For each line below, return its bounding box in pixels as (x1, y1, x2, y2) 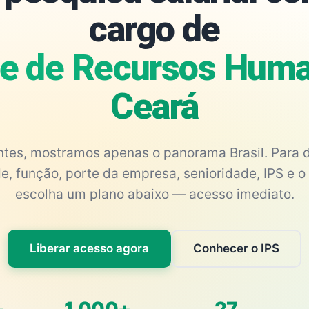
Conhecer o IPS (193, 241, 279, 255)
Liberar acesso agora (30, 241, 149, 255)
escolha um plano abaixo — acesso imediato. (14, 186, 295, 202)
